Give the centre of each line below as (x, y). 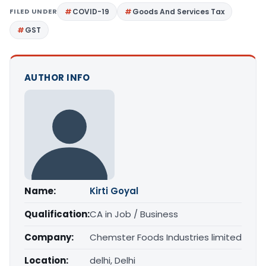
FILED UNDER (34, 12)
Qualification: (57, 214)
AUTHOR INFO (57, 78)
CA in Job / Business (134, 214)
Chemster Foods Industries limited (166, 237)
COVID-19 (91, 12)
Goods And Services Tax (179, 12)
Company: (49, 237)
